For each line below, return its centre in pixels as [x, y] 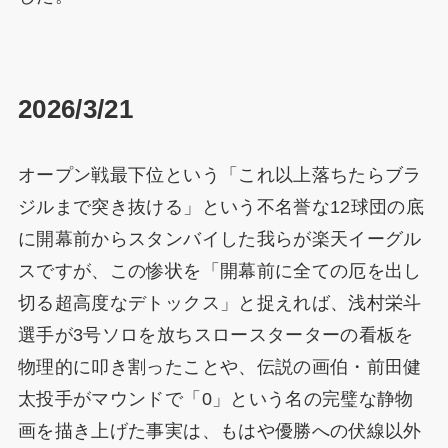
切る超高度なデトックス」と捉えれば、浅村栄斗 [219, 303]
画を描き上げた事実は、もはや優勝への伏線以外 [219, 431]
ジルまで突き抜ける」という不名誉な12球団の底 [221, 207]
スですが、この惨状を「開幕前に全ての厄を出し [219, 271]
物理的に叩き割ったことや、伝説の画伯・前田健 [219, 367]
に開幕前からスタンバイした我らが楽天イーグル [219, 239]
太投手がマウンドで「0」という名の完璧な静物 [215, 399]
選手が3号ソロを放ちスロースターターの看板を [215, 335]
